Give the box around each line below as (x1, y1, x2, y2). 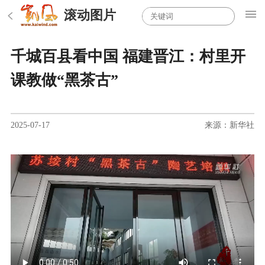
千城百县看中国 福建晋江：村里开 (10, 48, 245, 66)
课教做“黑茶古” (10, 72, 118, 89)
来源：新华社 (205, 119, 255, 130)
